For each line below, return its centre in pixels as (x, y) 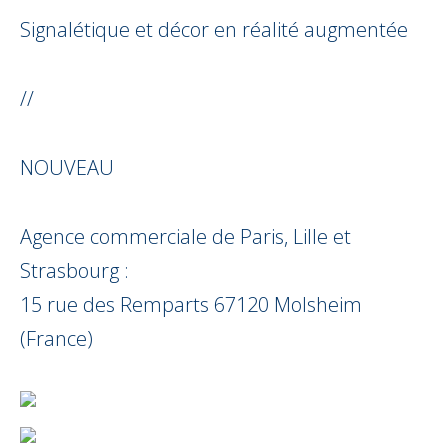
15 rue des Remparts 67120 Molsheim (191, 305)
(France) (56, 339)
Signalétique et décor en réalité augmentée (214, 30)
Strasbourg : (74, 271)
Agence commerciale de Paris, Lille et (185, 237)
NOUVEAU (67, 168)
